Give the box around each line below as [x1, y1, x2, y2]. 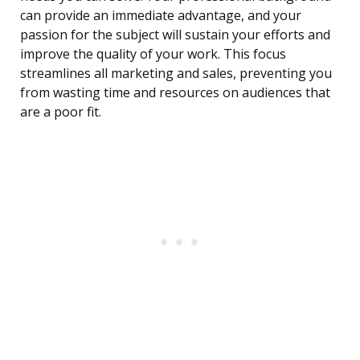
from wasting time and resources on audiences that [20, 84, 330, 102]
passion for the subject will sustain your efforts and [20, 26, 330, 44]
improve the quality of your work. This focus [20, 45, 286, 63]
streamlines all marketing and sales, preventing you [20, 64, 332, 83]
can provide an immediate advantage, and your [20, 6, 301, 25]
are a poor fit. [20, 103, 101, 121]
